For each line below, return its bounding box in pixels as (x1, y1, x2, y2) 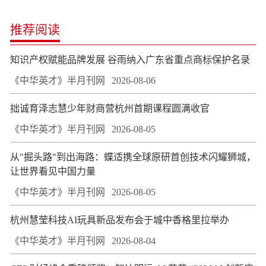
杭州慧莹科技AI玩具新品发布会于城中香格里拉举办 (10, 215, 229, 226)
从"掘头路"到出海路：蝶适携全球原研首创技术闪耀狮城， (10, 152, 256, 163)
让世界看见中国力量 (10, 166, 96, 177)
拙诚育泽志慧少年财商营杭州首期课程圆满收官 (10, 103, 210, 114)
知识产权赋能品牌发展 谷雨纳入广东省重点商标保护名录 (10, 55, 250, 65)
